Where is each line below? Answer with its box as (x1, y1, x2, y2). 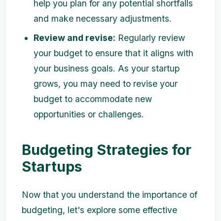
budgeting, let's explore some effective (22, 205, 177, 216)
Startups (22, 158, 82, 176)
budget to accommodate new (34, 94, 152, 105)
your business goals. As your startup (34, 63, 180, 74)
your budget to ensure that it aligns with (34, 48, 193, 59)
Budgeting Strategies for (22, 141, 191, 159)
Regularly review (115, 33, 185, 43)
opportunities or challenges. (34, 109, 144, 120)
